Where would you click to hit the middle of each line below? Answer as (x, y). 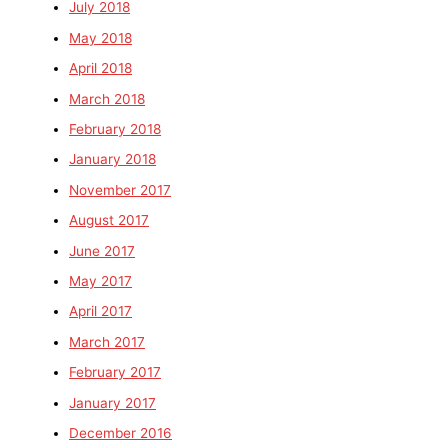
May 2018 (101, 37)
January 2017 (113, 402)
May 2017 (101, 280)
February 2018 (115, 128)
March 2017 (107, 341)
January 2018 (113, 159)
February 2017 (115, 372)
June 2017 (102, 250)
